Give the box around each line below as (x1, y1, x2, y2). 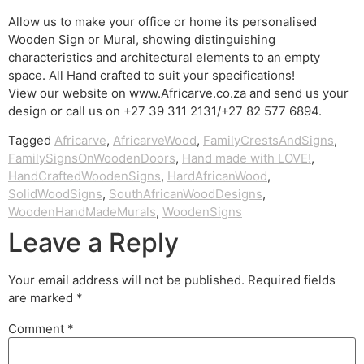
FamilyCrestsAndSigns (203, 132, 334, 149)
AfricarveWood (113, 132, 197, 149)
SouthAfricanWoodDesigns (109, 186, 262, 202)
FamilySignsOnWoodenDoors (8, 150, 175, 167)
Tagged (8, 132, 54, 149)
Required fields (248, 272, 336, 288)
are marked (8, 290, 76, 306)
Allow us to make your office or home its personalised (8, 13, 317, 29)
